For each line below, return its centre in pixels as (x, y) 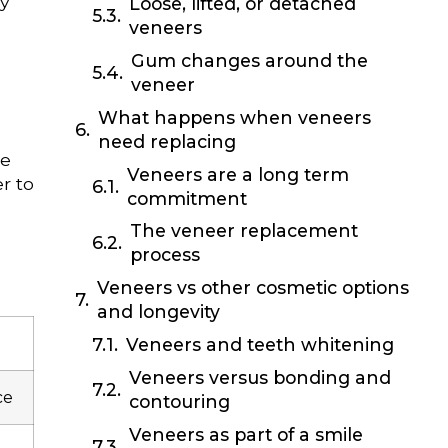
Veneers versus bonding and (260, 377)
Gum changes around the (250, 60)
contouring (180, 401)
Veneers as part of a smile (246, 434)
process (165, 255)
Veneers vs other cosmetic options (252, 288)
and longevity (158, 312)
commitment (187, 198)
